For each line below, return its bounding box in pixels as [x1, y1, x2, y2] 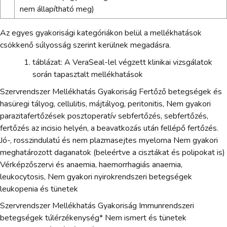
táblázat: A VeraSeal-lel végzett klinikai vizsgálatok [32, 57, 212, 68]
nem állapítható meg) [19, 4, 94, 15]
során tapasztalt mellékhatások [32, 69, 143, 81]
